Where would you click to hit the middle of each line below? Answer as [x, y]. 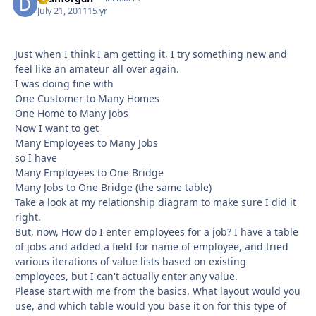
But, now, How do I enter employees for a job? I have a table [157, 231]
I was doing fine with [64, 83]
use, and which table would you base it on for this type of [151, 305]
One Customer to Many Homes [87, 98]
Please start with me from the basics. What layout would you [158, 291]
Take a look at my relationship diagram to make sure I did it [156, 202]
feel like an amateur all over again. [97, 68]
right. [28, 217]
